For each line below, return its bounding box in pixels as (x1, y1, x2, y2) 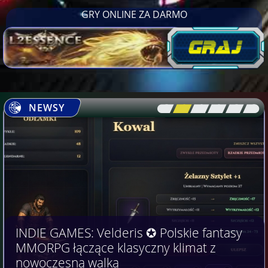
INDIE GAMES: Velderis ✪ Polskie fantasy (16, 224, 242, 241)
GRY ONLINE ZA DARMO (81, 7, 187, 21)
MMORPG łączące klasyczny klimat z (16, 239, 216, 256)
